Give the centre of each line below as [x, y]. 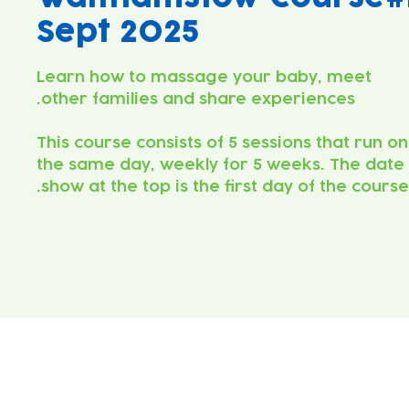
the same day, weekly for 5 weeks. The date [220, 166]
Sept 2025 [118, 33]
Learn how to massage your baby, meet [204, 78]
